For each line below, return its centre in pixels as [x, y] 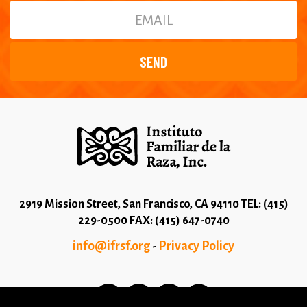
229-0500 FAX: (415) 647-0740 [153, 221]
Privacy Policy [196, 246]
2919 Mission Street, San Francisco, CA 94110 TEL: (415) [153, 205]
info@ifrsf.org [111, 246]
